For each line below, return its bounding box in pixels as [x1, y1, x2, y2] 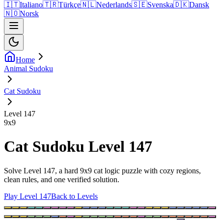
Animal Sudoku [4, 64, 53, 73]
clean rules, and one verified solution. [4, 175, 119, 184]
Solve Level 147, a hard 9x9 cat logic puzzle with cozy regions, [4, 166, 201, 175]
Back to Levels [51, 192, 98, 200]
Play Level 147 [4, 192, 51, 200]
